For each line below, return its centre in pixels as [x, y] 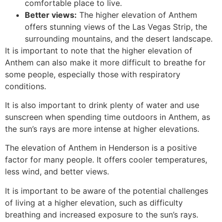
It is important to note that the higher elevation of [99, 50]
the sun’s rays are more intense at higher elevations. [102, 129]
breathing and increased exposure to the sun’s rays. [102, 214]
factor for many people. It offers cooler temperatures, [106, 160]
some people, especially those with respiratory [93, 74]
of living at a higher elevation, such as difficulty [94, 202]
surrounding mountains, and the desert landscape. [119, 38]
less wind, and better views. [57, 172]
